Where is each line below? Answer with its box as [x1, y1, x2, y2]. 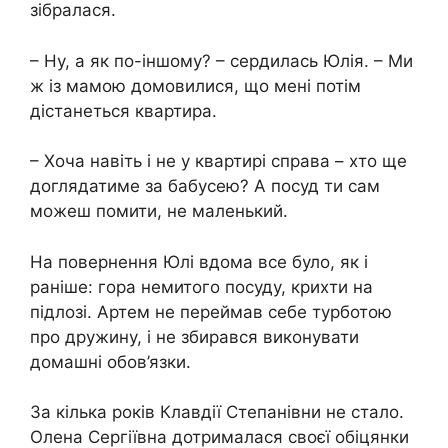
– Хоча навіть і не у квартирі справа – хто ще [30, 151, 407, 171]
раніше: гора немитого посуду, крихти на [30, 276, 373, 297]
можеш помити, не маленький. [30, 201, 288, 221]
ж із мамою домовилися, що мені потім [30, 75, 361, 96]
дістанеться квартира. [30, 100, 217, 121]
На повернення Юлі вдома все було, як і [30, 251, 368, 272]
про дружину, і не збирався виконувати [30, 326, 359, 347]
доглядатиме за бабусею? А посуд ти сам [30, 176, 380, 196]
